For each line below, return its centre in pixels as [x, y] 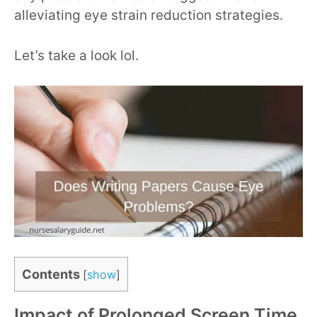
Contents [51, 275]
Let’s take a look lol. [76, 55]
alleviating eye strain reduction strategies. [149, 16]
